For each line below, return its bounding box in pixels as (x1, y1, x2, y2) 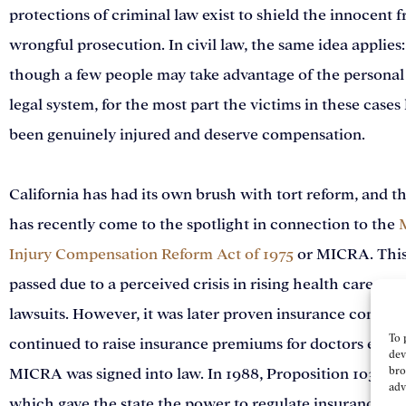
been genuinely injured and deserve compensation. (9, 125, 365, 146)
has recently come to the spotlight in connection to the (9, 215, 399, 236)
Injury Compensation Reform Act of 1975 (9, 245, 294, 266)
